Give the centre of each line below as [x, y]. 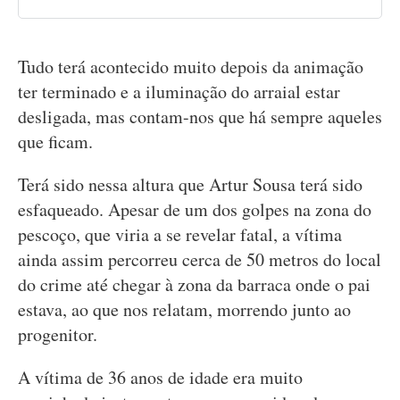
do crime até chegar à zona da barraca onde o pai [194, 284]
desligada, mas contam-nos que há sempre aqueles [200, 116]
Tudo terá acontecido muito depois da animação [191, 66]
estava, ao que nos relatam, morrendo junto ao [184, 309]
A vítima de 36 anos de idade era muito [160, 377]
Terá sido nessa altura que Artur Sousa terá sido [190, 184]
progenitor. [58, 334]
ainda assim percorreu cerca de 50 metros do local [200, 259]
